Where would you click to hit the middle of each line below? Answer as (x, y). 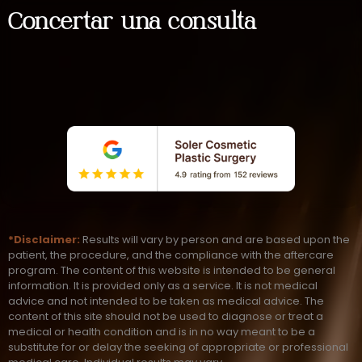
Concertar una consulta (132, 22)
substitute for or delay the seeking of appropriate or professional (178, 347)
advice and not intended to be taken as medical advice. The (166, 301)
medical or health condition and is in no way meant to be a (162, 332)
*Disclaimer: (44, 240)
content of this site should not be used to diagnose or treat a (166, 317)
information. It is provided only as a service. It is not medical (163, 286)
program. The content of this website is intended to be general (172, 271)
